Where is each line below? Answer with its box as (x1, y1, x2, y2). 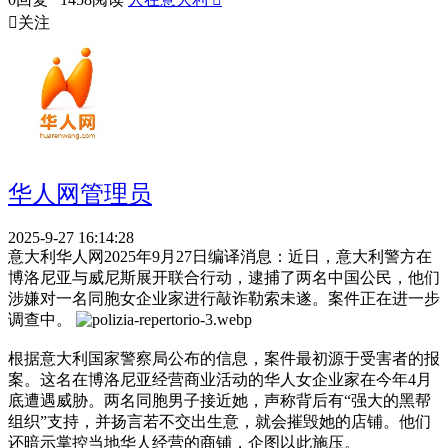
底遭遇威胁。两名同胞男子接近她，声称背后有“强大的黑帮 (8, 392, 431, 410)
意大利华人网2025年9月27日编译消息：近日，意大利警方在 (8, 248, 432, 266)
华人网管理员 (8, 180, 152, 207)
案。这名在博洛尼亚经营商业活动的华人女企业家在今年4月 (8, 371, 432, 389)
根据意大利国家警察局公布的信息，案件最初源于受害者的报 (8, 350, 440, 368)
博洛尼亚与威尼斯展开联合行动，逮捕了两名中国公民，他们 (8, 269, 440, 287)
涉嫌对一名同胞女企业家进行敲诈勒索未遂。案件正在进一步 (8, 290, 440, 308)
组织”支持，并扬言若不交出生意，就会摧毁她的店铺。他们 (8, 413, 431, 431)
